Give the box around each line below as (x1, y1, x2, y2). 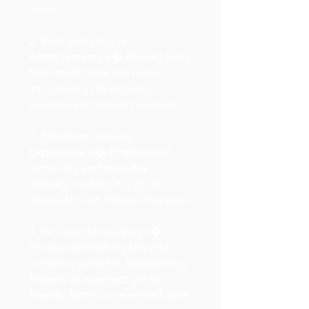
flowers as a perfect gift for (29, 272, 165, 286)
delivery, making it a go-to (29, 177, 162, 190)
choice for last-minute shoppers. (29, 192, 192, 206)
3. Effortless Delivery (29, 129, 133, 143)
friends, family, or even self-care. (29, 288, 192, 301)
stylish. (29, 2, 63, 16)
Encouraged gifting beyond (29, 240, 168, 254)
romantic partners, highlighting (29, 256, 186, 270)
